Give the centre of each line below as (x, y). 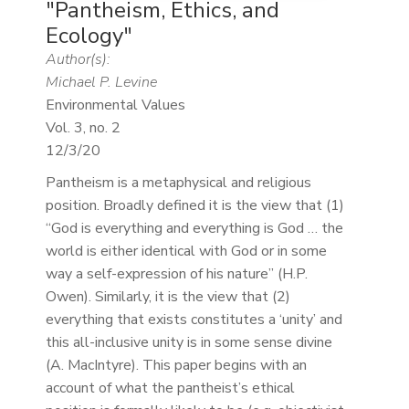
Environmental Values (115, 105)
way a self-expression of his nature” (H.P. (176, 273)
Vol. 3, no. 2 (83, 127)
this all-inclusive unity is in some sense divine (189, 342)
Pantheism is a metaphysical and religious (178, 182)
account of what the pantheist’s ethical (170, 388)
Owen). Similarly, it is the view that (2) (168, 296)
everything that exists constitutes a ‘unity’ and (194, 319)
